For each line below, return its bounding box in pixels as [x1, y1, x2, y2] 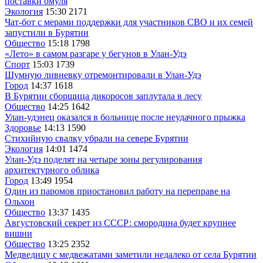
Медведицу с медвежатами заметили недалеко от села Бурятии [5, 249, 257, 259]
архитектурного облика [5, 164, 99, 175]
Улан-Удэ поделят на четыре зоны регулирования [5, 154, 202, 164]
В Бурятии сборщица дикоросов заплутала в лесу [5, 90, 202, 101]
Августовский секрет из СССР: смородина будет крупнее [5, 217, 236, 228]
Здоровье [5, 122, 41, 133]
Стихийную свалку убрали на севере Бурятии [5, 133, 188, 143]
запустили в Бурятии [5, 27, 89, 38]
